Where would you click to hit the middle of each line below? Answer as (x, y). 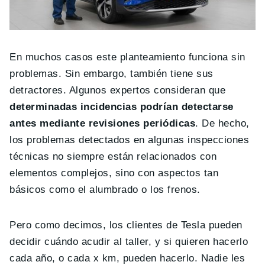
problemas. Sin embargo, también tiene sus (112, 73)
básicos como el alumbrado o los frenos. (105, 189)
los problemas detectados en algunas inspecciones (130, 140)
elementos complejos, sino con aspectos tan (114, 173)
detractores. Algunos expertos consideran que (118, 90)
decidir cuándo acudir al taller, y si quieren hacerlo (129, 241)
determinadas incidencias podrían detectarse (122, 106)
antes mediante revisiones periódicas (103, 123)
